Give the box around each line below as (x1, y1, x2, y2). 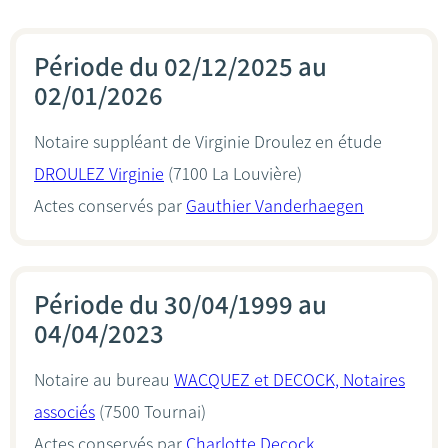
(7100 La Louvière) (164, 163, 302, 185)
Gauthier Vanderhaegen (186, 195, 364, 217)
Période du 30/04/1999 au (34, 288, 327, 321)
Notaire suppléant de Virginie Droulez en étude (34, 131, 382, 153)
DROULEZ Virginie (34, 163, 164, 185)
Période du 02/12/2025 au (34, 50, 327, 83)
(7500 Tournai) (95, 401, 206, 423)
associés (34, 401, 95, 423)
